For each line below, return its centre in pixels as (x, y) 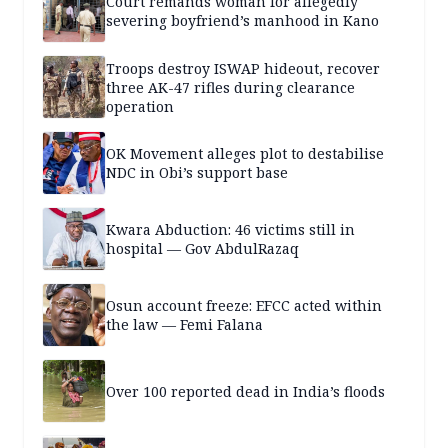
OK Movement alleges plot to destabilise (245, 154)
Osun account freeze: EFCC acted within (244, 306)
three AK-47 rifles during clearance (230, 87)
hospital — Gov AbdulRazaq (202, 249)
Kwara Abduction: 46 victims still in (230, 230)
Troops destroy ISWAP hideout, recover (243, 68)
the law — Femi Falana (184, 325)
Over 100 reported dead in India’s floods (245, 391)
